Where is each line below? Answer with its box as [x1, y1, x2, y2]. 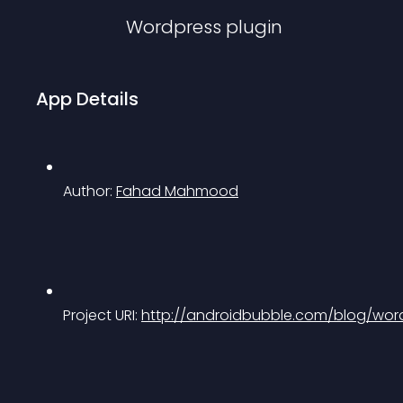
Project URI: [63, 305, 141, 326]
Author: [63, 181, 116, 201]
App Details [36, 86, 139, 112]
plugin [226, 14, 282, 40]
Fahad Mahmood [116, 181, 238, 201]
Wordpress [126, 14, 221, 40]
